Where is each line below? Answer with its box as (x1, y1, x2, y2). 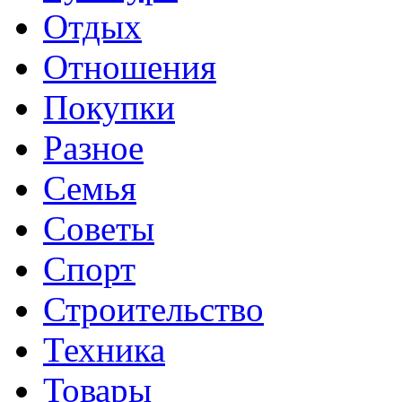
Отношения (43, 48, 216, 87)
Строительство (43, 290, 264, 329)
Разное (43, 128, 144, 168)
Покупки (43, 88, 175, 127)
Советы (43, 209, 154, 249)
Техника (43, 330, 165, 370)
